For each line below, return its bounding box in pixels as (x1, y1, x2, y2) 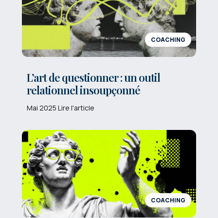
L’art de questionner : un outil (26, 70, 160, 85)
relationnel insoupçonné (26, 82, 140, 97)
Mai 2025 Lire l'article (26, 103, 94, 112)
